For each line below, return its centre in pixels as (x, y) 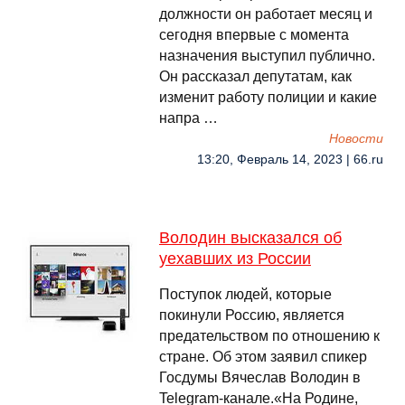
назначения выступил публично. (267, 56)
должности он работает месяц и (266, 14)
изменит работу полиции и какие (268, 97)
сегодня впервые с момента (254, 35)
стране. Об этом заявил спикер (263, 357)
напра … (188, 118)
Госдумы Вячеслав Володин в (260, 377)
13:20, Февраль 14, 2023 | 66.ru (290, 160)
